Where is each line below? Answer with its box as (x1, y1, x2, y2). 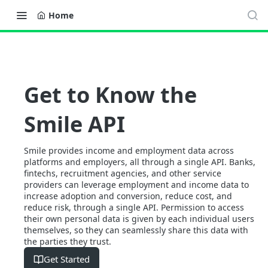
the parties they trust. (24, 236, 111, 247)
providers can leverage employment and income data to (24, 179, 249, 190)
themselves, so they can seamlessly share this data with (24, 224, 248, 236)
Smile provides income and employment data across (24, 145, 234, 156)
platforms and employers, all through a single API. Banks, (24, 156, 255, 167)
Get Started (44, 253, 90, 265)
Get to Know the (24, 80, 197, 109)
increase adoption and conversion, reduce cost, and (24, 190, 232, 202)
